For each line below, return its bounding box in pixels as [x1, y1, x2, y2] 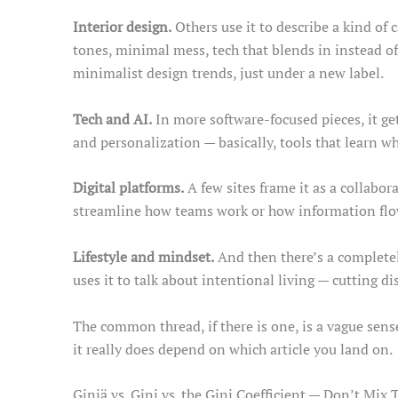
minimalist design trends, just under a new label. [73, 63, 384, 84]
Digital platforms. [73, 178, 184, 198]
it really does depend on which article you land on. [73, 338, 393, 359]
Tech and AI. [73, 108, 152, 129]
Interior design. [73, 17, 171, 37]
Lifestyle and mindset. [73, 246, 214, 267]
